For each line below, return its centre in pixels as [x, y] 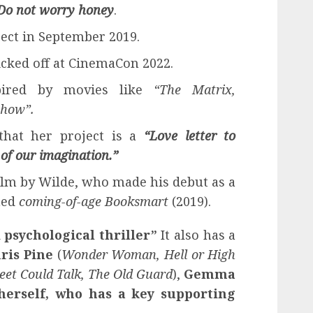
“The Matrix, [195, 89]
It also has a [196, 234]
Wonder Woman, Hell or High [148, 254]
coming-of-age [60, 201]
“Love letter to [190, 135]
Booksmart [137, 201]
